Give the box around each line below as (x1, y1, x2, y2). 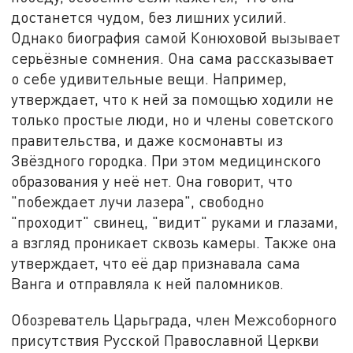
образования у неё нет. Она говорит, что (11, 172, 293, 191)
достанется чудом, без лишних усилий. (11, 8, 288, 27)
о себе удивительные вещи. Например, (11, 69, 288, 88)
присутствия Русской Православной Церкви (11, 330, 320, 349)
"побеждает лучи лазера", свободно (11, 192, 265, 211)
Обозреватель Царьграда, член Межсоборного (11, 310, 337, 329)
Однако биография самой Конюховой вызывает (11, 28, 341, 47)
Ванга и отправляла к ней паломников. (11, 274, 284, 293)
